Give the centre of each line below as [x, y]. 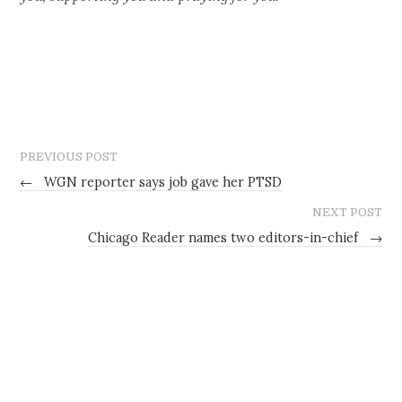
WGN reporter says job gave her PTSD [162, 182]
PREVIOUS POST [69, 156]
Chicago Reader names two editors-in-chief [224, 238]
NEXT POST [347, 213]
